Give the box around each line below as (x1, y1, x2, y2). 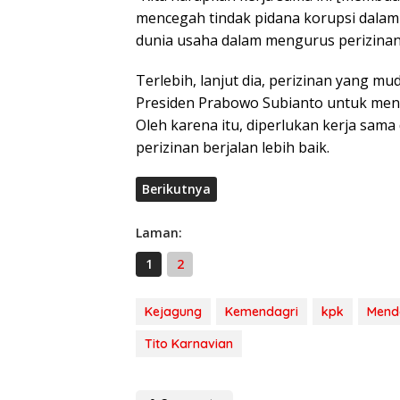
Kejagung (145, 303, 202, 320)
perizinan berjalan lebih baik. (136, 137, 329, 157)
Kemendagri (225, 303, 298, 320)
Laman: (136, 223, 182, 241)
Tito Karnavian (145, 335, 233, 352)
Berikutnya (142, 179, 211, 197)
